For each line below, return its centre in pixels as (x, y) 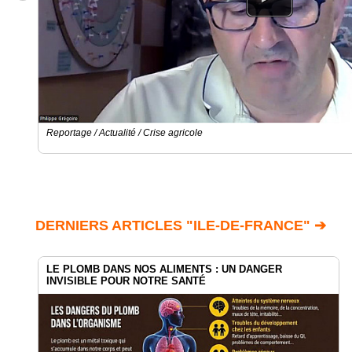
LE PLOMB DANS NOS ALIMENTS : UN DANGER (164, 269)
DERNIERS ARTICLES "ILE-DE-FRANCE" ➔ (181, 226)
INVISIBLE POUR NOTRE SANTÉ (126, 281)
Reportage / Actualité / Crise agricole (125, 133)
